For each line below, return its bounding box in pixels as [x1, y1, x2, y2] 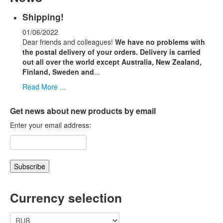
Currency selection [10, 189, 122, 207]
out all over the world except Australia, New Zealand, [22, 57, 202, 67]
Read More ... [22, 82, 66, 92]
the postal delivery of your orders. [22, 47, 138, 57]
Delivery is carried [140, 47, 201, 57]
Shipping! [22, 10, 64, 23]
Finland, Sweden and [22, 67, 94, 77]
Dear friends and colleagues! [22, 37, 115, 47]
